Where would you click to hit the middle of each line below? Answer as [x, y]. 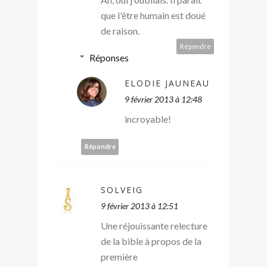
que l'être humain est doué [153, 15]
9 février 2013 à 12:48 [163, 99]
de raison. [120, 30]
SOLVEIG [122, 190]
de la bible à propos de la [151, 241]
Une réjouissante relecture [154, 225]
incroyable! [148, 119]
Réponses [109, 57]
